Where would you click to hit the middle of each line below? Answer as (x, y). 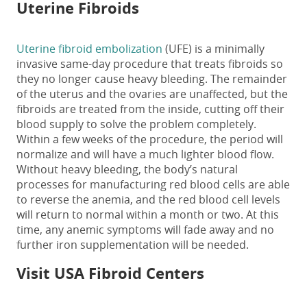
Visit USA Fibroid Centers (110, 273)
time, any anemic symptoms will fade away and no (145, 230)
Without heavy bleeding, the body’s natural (127, 170)
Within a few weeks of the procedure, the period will (150, 139)
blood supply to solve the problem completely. (136, 124)
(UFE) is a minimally (213, 49)
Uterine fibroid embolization (89, 49)
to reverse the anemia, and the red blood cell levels (148, 200)
